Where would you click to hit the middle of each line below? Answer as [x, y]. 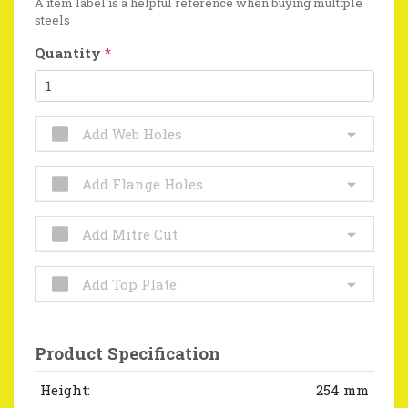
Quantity [69, 53]
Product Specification [127, 353]
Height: [65, 389]
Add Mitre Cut [129, 234]
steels [52, 20]
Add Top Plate [129, 284]
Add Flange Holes [142, 184]
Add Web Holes [132, 133]
